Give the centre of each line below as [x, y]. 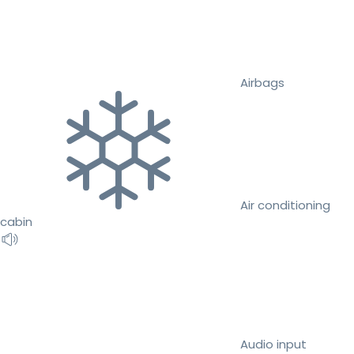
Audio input [273, 344]
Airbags [262, 82]
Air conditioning [285, 205]
